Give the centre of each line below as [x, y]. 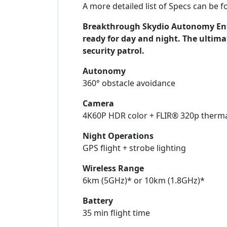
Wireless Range [113, 168]
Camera [98, 104]
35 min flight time [116, 213]
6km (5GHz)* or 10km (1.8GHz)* [144, 181]
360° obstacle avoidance [129, 83]
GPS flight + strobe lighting [134, 148]
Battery [98, 201]
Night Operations [118, 136]
